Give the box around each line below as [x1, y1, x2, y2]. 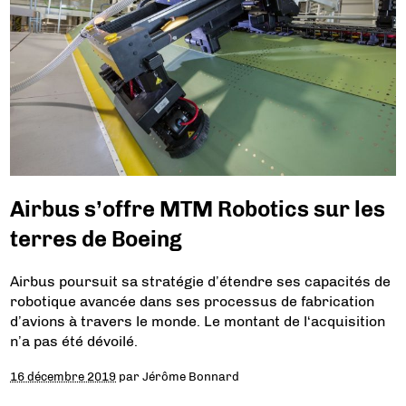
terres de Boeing [10, 226, 183, 253]
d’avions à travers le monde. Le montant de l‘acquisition [10, 313, 386, 331]
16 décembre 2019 [10, 369, 117, 384]
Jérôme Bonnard [142, 369, 240, 384]
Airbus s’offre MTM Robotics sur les [10, 196, 386, 223]
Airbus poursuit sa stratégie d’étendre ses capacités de [10, 273, 391, 291]
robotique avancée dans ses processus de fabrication [10, 293, 375, 311]
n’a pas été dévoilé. [10, 333, 139, 351]
